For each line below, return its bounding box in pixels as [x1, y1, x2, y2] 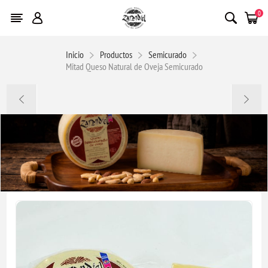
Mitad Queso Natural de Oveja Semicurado [65, 60, 203, 72]
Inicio [65, 48, 84, 60]
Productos [99, 48, 132, 60]
